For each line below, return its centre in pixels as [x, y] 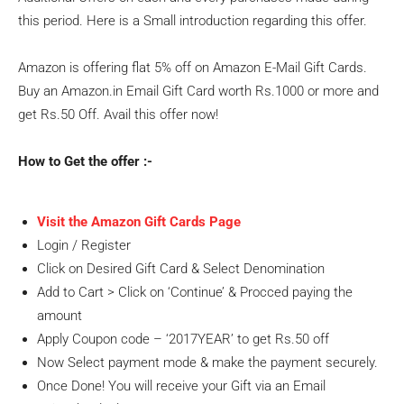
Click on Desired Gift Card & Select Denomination [181, 269]
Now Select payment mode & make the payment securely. [207, 363]
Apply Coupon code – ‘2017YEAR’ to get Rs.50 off [183, 339]
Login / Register [84, 245]
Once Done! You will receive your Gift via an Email [181, 386]
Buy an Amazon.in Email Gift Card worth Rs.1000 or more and [198, 91]
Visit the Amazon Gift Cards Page [139, 222]
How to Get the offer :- [85, 161]
